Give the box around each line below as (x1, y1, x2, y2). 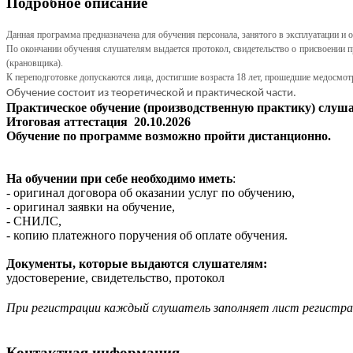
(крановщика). (6, 57, 63, 69)
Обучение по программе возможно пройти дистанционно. (6, 128, 331, 143)
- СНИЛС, (6, 214, 61, 228)
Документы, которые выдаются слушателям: (6, 256, 267, 270)
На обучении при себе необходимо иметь (6, 171, 232, 185)
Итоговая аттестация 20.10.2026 (6, 114, 191, 128)
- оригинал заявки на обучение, (6, 199, 175, 214)
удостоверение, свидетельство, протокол (6, 270, 225, 284)
